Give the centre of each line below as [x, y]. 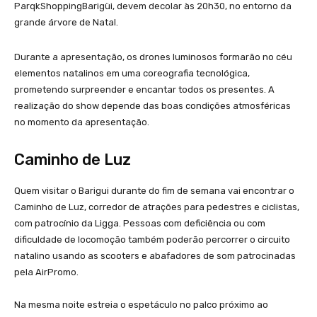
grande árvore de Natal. [66, 22]
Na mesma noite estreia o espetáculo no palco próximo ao [141, 304]
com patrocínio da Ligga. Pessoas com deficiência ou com [140, 223]
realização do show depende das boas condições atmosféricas [152, 105]
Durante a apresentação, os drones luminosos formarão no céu [153, 57]
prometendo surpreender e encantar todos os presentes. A [144, 89]
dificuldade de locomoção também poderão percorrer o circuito [152, 239]
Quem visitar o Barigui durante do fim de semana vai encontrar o [154, 190]
